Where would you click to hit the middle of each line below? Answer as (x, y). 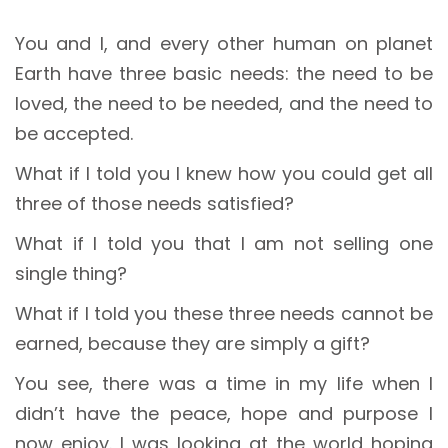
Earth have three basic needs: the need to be (224, 74)
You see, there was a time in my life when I (224, 384)
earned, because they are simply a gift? (192, 344)
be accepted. (74, 134)
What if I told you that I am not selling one (224, 244)
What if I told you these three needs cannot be (224, 314)
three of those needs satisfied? (154, 204)
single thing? (71, 274)
